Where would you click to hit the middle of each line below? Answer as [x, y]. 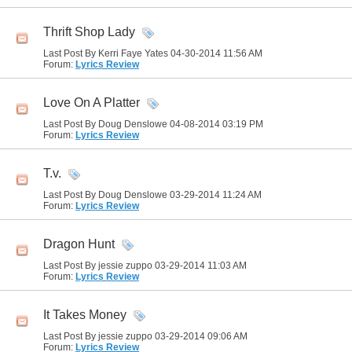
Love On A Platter [92, 103]
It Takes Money [85, 315]
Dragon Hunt [79, 244]
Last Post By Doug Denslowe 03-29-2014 [133, 195]
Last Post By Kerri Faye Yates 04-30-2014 [133, 53]
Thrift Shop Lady [89, 32]
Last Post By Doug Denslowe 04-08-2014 [133, 124]
